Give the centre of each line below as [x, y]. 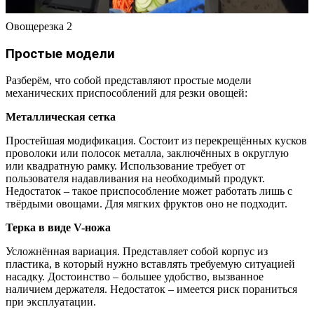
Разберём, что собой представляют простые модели [129, 81]
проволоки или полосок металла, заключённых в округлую [147, 153]
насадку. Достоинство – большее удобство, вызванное [135, 277]
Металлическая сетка [61, 117]
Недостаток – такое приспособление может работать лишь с [149, 191]
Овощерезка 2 [39, 26]
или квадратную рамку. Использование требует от [125, 166]
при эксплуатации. [51, 302]
